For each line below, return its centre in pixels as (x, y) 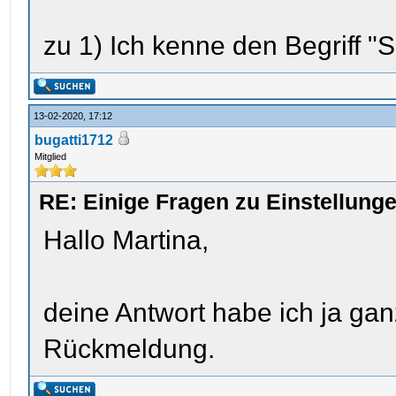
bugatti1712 (74, 140)
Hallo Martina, (126, 240)
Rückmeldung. (129, 349)
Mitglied (51, 156)
